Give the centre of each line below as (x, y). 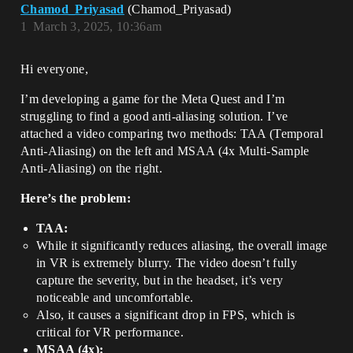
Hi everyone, (54, 69)
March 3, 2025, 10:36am (98, 26)
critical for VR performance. (110, 332)
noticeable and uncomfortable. (115, 297)
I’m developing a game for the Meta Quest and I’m (153, 99)
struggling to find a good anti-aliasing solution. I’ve (154, 116)
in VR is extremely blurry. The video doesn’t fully (167, 263)
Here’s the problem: (76, 198)
